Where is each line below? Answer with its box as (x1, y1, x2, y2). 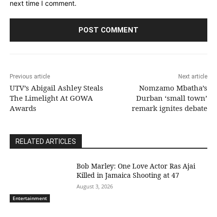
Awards (10, 103, 36, 113)
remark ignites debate (131, 103, 207, 113)
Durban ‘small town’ (136, 93, 207, 103)
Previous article (10, 73, 50, 80)
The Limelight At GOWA (10, 93, 93, 103)
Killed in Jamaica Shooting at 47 (77, 170, 180, 180)
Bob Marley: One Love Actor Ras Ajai (77, 161, 196, 170)
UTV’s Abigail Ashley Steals (10, 82, 103, 93)
